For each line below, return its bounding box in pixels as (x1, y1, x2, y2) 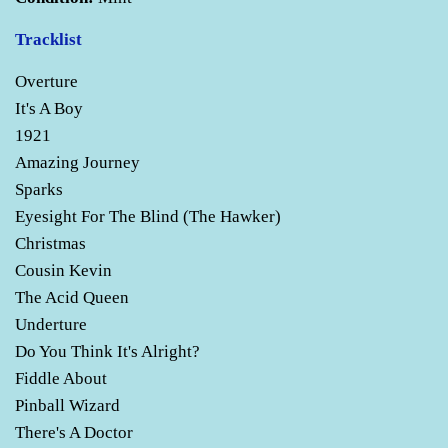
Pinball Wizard (15, 395, 124, 415)
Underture (15, 314, 91, 334)
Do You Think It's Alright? (15, 341, 204, 361)
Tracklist (15, 29, 82, 49)
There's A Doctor (15, 422, 137, 442)
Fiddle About (15, 368, 111, 388)
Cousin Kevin (15, 260, 116, 280)
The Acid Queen (15, 287, 133, 307)
